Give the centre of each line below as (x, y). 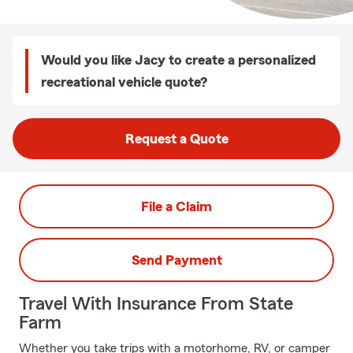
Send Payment (176, 260)
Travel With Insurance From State (156, 304)
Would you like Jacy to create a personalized (178, 60)
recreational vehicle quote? (124, 82)
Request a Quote (176, 139)
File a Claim (176, 206)
